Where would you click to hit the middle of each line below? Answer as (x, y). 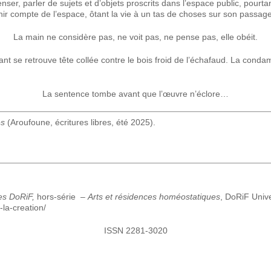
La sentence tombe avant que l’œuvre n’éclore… (135, 94)
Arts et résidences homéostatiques (154, 197)
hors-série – (61, 197)
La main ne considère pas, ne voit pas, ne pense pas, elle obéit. (135, 37)
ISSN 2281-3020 (135, 230)
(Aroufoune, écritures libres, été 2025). (81, 122)
